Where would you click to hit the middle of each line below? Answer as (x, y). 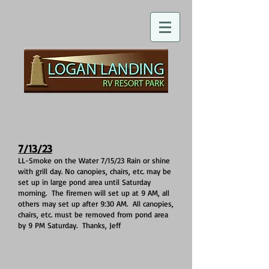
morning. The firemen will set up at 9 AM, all (94, 192)
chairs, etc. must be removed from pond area (93, 214)
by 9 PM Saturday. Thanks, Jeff (69, 225)
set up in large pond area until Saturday (84, 182)
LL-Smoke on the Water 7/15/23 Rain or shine (94, 160)
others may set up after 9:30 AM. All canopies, (96, 203)
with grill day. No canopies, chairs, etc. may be (95, 171)
